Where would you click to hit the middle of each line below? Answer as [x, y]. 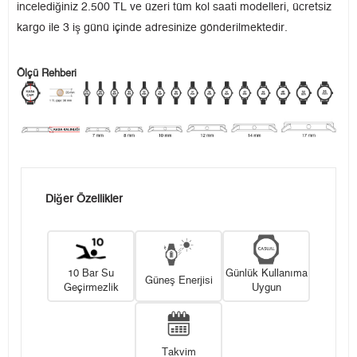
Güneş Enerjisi [178, 280]
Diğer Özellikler [84, 200]
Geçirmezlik [91, 288]
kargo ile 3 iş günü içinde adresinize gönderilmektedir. [152, 28]
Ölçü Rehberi [47, 74]
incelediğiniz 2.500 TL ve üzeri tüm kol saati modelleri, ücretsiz [174, 8]
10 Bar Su [91, 273]
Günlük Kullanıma [266, 273]
